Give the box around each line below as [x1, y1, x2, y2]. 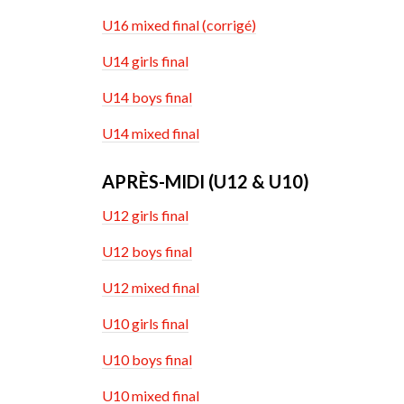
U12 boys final [102, 243, 193, 261]
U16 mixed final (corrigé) [102, 16, 257, 34]
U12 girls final [102, 207, 189, 225]
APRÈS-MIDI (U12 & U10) [102, 170, 310, 193]
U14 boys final [102, 88, 193, 106]
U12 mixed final [102, 279, 200, 297]
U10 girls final [102, 315, 189, 333]
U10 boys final [102, 351, 193, 369]
